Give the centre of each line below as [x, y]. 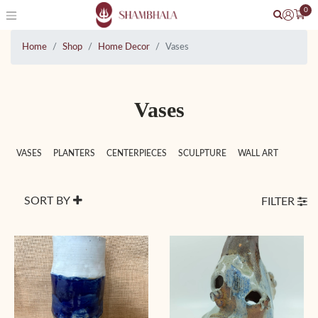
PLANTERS [74, 153]
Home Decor [124, 47]
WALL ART [258, 153]
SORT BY [48, 201]
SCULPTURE [202, 153]
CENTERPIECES [137, 153]
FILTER [279, 201]
